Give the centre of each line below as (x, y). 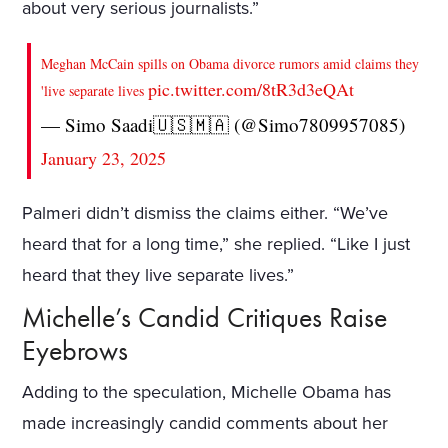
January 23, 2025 (104, 157)
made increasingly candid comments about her (205, 422)
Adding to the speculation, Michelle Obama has (207, 391)
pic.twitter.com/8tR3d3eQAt (251, 88)
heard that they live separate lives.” (158, 274)
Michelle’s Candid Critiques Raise (205, 317)
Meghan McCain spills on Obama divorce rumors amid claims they (230, 63)
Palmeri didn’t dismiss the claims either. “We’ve (205, 212)
